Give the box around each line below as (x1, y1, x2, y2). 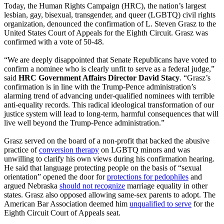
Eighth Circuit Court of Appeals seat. (4, 208, 120, 217)
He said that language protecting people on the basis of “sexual (4, 163, 201, 172)
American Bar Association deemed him (4, 199, 129, 208)
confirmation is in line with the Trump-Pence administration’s (4, 82, 196, 91)
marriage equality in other (125, 181, 207, 190)
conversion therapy (39, 145, 99, 154)
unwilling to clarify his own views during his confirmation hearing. (4, 154, 214, 163)
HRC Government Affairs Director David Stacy (18, 73, 179, 82)
